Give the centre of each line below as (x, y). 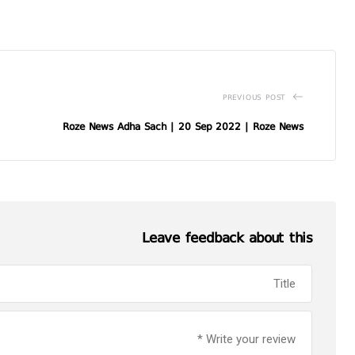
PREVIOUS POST (254, 97)
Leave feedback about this (227, 237)
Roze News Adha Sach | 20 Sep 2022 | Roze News (183, 126)
